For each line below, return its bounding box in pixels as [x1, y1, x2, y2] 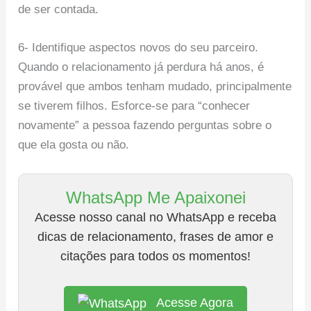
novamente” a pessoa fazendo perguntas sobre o [18, 119, 272, 133]
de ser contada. [18, 3, 99, 17]
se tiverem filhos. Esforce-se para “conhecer [18, 99, 251, 113]
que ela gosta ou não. [18, 138, 130, 152]
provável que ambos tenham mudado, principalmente [18, 80, 292, 94]
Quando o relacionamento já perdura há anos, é [18, 60, 264, 74]
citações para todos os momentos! [60, 249, 251, 264]
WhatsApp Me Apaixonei [65, 188, 246, 208]
